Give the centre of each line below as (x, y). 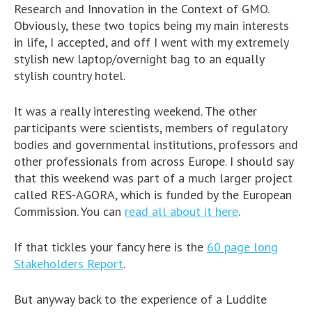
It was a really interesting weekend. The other (135, 111)
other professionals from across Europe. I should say (154, 161)
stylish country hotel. (70, 75)
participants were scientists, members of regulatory (150, 127)
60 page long (242, 247)
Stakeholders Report (69, 263)
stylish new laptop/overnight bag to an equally (139, 58)
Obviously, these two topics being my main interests (151, 25)
